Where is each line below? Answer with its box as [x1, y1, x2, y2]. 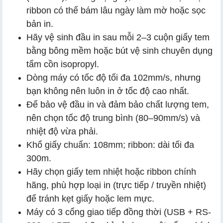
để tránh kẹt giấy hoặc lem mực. [26, 193, 154, 204]
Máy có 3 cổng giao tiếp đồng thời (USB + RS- [26, 207, 211, 217]
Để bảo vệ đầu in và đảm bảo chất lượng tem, [26, 99, 209, 110]
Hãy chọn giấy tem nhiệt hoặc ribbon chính [26, 166, 196, 177]
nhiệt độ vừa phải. [26, 126, 98, 136]
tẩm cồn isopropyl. [26, 59, 99, 69]
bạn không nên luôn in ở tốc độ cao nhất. [26, 86, 189, 96]
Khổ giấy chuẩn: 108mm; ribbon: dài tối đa [26, 139, 194, 150]
